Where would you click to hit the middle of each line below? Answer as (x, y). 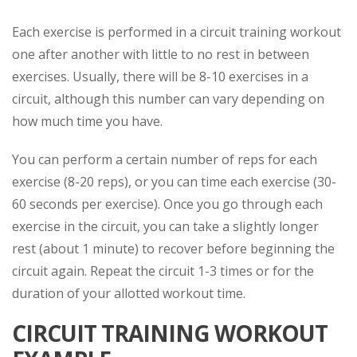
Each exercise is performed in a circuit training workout (177, 32)
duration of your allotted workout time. (129, 293)
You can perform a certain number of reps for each (165, 159)
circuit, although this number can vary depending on (168, 99)
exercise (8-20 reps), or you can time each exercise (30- (174, 182)
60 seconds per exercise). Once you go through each (167, 204)
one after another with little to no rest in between (161, 54)
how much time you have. (87, 121)
